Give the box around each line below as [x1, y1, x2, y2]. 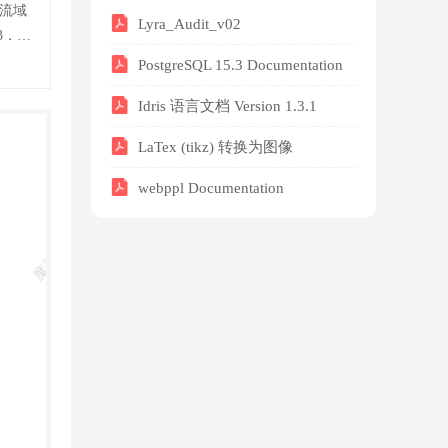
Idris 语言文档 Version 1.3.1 [134, 98, 317, 114]
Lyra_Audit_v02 [134, 16, 241, 32]
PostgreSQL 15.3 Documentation [134, 57, 343, 73]
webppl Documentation [134, 180, 284, 196]
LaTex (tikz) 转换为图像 [134, 139, 293, 155]
